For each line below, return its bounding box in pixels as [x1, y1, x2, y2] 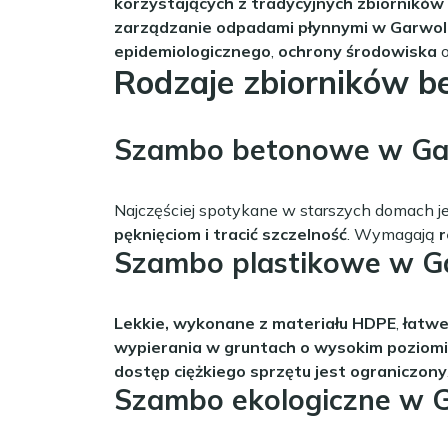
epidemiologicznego [114, 40, 271, 61]
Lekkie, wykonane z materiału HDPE [114, 312, 396, 333]
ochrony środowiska [278, 40, 437, 61]
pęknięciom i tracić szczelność [114, 223, 347, 244]
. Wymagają [347, 223, 439, 244]
